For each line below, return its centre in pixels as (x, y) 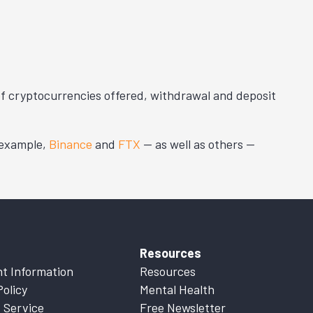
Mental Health (177, 290)
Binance (71, 144)
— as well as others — (198, 144)
